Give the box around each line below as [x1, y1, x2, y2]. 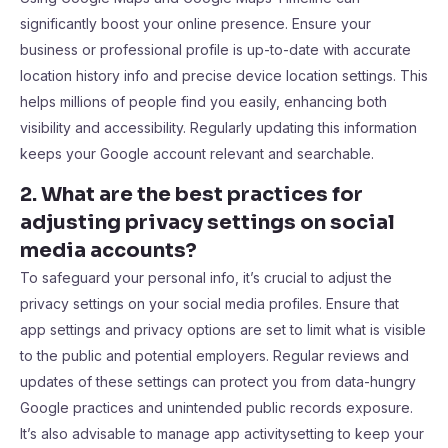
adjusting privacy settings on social [20, 210, 395, 235]
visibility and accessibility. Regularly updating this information [20, 119, 417, 136]
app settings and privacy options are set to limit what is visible [20, 321, 426, 338]
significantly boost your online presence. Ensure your [20, 15, 371, 32]
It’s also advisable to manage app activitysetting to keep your [20, 425, 424, 442]
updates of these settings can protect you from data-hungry [20, 373, 416, 390]
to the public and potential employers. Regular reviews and [20, 347, 409, 364]
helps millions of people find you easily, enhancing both [20, 93, 387, 110]
